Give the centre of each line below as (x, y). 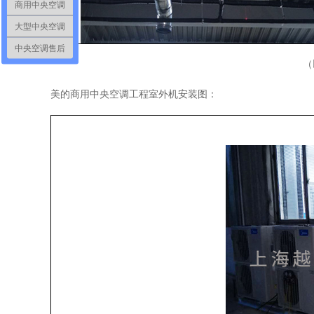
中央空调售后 (40, 48)
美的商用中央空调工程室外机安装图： (134, 94)
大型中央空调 (40, 26)
